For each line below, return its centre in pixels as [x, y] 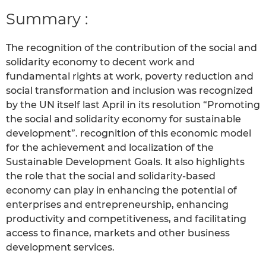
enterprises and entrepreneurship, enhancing [117, 205]
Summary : [47, 18]
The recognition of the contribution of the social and [132, 48]
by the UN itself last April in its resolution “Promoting [133, 105]
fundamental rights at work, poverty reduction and [130, 77]
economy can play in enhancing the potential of [121, 191]
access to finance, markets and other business [118, 233]
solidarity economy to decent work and [100, 62]
